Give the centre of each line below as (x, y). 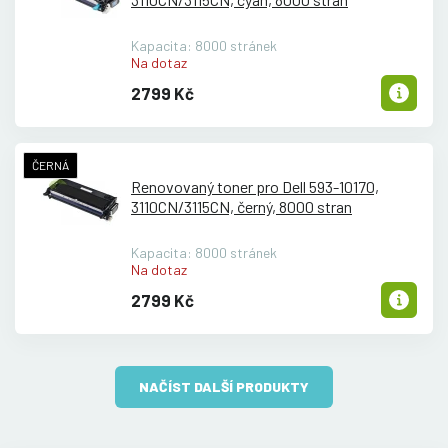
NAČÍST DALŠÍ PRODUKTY (224, 387)
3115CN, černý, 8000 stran (268, 206)
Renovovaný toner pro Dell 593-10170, (255, 186)
